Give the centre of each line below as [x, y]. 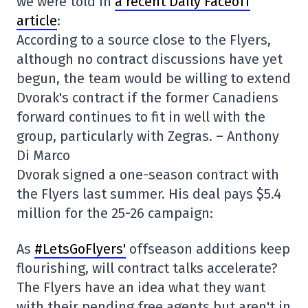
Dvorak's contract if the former [114, 98]
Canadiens [245, 98]
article [37, 21]
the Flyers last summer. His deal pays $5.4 [149, 194]
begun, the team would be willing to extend [154, 78]
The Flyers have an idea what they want [141, 287]
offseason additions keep [208, 249]
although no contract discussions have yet [150, 59]
